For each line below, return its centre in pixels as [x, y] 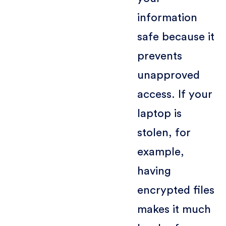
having [154, 171]
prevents [159, 56]
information [167, 17]
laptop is [159, 113]
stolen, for [164, 132]
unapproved [168, 75]
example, [160, 152]
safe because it [176, 37]
